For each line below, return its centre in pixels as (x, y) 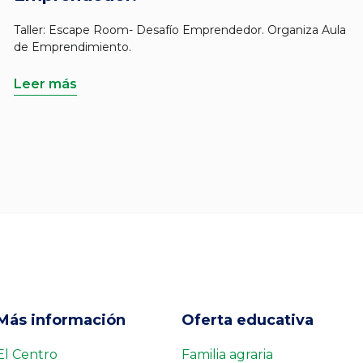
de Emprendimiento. (73, 47)
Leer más (45, 84)
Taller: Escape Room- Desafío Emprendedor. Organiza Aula (180, 30)
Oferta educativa (248, 320)
